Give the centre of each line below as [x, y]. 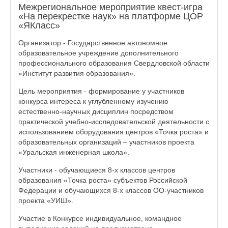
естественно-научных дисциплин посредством [96, 111]
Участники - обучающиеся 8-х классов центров [97, 170]
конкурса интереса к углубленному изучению [93, 101]
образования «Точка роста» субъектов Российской [103, 180]
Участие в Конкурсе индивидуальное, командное [100, 218]
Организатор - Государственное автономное [93, 43]
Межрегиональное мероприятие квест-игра [110, 7]
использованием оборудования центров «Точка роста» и [113, 132]
